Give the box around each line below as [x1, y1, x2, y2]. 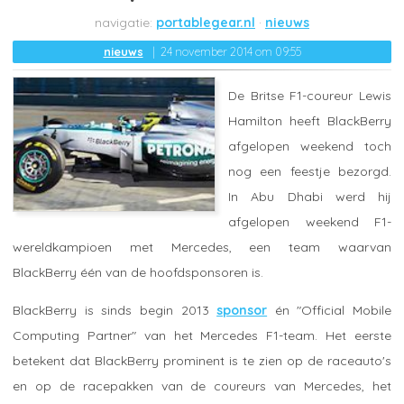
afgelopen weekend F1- [228, 213, 391, 230]
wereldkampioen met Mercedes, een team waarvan [13, 238, 391, 255]
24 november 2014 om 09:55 [160, 44, 301, 59]
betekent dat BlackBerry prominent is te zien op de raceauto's [13, 352, 391, 369]
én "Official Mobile [267, 301, 391, 318]
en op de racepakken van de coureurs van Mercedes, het [13, 377, 391, 394]
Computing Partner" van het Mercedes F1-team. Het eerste [13, 326, 391, 344]
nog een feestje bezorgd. [228, 162, 391, 179]
